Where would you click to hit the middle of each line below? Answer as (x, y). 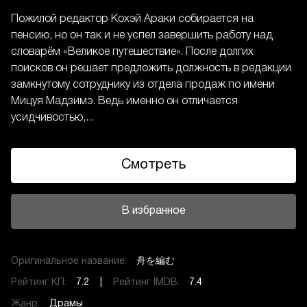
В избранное (153, 211)
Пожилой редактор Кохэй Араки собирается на (132, 19)
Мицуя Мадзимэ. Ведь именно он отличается (124, 101)
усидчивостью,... (52, 118)
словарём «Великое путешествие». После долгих (132, 52)
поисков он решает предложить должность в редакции (151, 68)
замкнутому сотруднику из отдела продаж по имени (143, 85)
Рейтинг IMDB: (148, 282)
